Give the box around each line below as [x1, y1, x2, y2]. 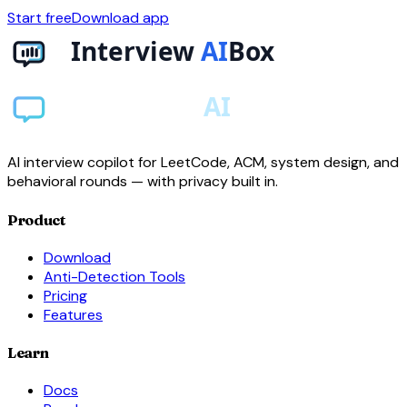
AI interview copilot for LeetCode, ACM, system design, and [7, 153, 399, 173]
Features [44, 304, 103, 324]
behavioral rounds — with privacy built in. [7, 172, 278, 192]
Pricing [44, 285, 87, 305]
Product [7, 210, 65, 229]
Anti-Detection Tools [44, 266, 185, 286]
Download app [72, 8, 169, 28]
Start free [7, 8, 72, 28]
